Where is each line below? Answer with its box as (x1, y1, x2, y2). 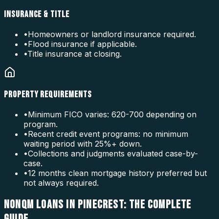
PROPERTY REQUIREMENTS (4, 89, 92, 101)
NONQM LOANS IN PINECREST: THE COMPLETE (4, 197, 192, 212)
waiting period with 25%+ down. (23, 139, 142, 149)
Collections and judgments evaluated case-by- (28, 149, 198, 159)
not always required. (23, 178, 99, 188)
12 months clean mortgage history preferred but (28, 168, 207, 178)
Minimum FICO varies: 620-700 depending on (28, 109, 197, 120)
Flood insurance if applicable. (28, 39, 137, 49)
